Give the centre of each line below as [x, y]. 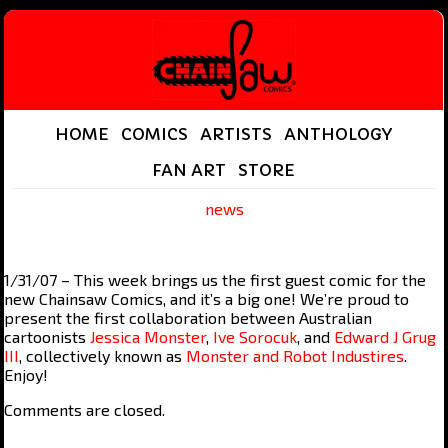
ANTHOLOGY [338, 134]
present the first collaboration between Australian [188, 317]
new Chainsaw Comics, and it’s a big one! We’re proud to [207, 298]
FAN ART [189, 170]
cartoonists [47, 336]
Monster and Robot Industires [295, 355]
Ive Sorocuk [255, 336]
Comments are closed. [85, 409]
